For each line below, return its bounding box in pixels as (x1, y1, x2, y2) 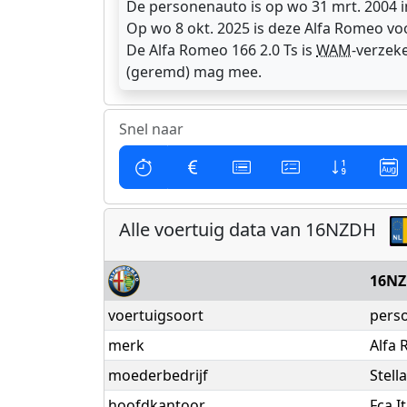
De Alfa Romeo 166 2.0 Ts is (126, 40, 316, 60)
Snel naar (119, 119, 184, 139)
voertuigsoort (108, 305, 203, 326)
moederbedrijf (108, 365, 208, 386)
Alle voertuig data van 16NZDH (119, 217, 390, 243)
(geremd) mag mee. (126, 62, 262, 82)
